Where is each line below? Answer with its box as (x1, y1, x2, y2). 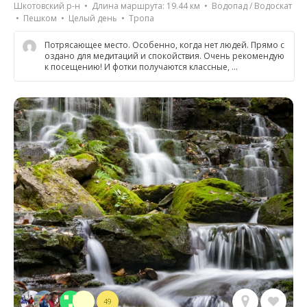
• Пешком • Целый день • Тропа (14, 12, 154, 25)
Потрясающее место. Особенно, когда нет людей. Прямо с (45, 39, 284, 51)
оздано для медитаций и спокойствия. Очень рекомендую (45, 50, 284, 62)
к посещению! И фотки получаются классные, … (45, 61, 238, 73)
